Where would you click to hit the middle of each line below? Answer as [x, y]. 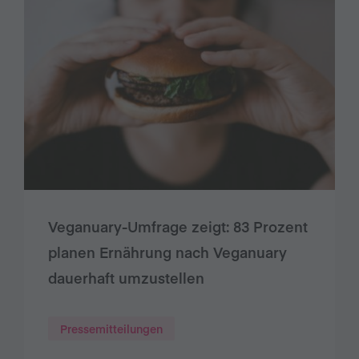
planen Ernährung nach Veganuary [167, 252]
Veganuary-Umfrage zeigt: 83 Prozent [178, 226]
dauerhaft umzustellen [126, 277]
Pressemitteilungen [111, 328]
